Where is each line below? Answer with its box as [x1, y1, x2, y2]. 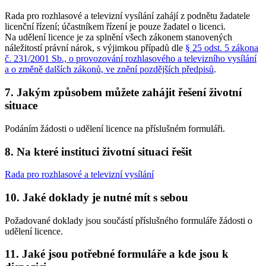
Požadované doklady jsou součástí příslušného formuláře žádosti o [5, 215, 252, 226]
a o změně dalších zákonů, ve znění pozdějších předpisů [5, 64, 214, 75]
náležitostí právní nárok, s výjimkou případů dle [5, 43, 185, 53]
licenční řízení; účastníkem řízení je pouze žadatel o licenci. [5, 21, 226, 32]
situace [5, 99, 37, 112]
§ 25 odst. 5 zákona [185, 43, 258, 53]
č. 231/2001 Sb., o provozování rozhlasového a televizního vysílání [5, 53, 256, 64]
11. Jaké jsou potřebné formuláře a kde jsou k [5, 248, 229, 261]
